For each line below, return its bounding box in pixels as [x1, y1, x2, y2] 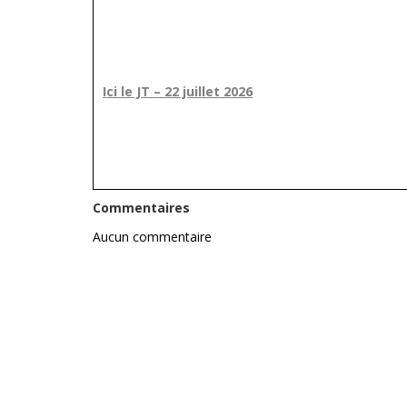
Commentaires [93, 198, 190, 216]
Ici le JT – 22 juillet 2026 [103, 82, 253, 100]
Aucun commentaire [93, 227, 212, 245]
